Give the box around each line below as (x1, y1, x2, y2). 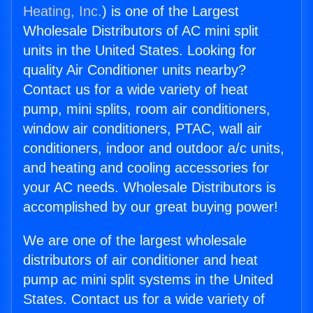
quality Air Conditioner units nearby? (23, 62, 246, 78)
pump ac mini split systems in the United (23, 272, 273, 288)
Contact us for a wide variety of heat (23, 82, 248, 98)
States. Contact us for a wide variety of (23, 291, 265, 307)
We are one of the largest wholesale (23, 233, 247, 249)
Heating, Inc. (23, 3, 102, 20)
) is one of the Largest (102, 3, 239, 20)
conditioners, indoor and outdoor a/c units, (23, 140, 284, 156)
